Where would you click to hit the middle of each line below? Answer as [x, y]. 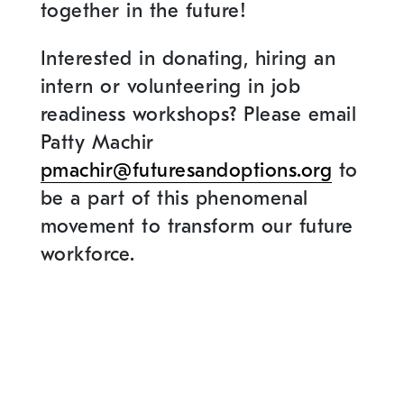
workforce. [87, 255]
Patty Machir [97, 143]
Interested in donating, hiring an [188, 59]
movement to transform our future [197, 227]
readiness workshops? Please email [198, 115]
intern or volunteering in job [170, 87]
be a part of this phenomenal [174, 199]
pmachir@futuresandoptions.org [186, 171]
